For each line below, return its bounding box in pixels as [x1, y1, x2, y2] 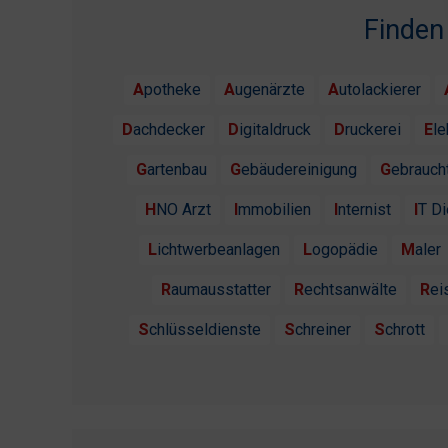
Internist [338, 200, 391, 219]
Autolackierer [339, 80, 421, 99]
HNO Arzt [156, 200, 211, 219]
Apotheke [144, 80, 201, 99]
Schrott [385, 320, 425, 339]
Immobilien [238, 200, 311, 219]
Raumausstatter [170, 280, 271, 299]
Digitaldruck [238, 120, 311, 139]
